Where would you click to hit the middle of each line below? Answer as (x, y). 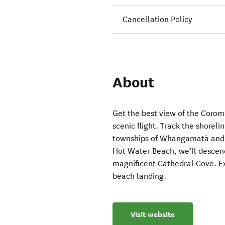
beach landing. (140, 176)
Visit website (153, 215)
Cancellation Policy (158, 20)
